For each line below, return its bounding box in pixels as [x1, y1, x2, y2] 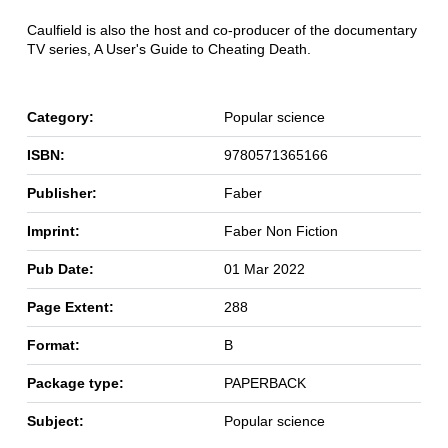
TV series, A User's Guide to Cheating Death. [26, 41, 311, 58]
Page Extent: [26, 299, 114, 316]
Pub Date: [26, 261, 94, 278]
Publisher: [26, 185, 97, 202]
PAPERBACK [223, 375, 306, 392]
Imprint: [26, 223, 80, 240]
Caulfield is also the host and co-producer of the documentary [26, 22, 417, 39]
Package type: [26, 375, 124, 392]
